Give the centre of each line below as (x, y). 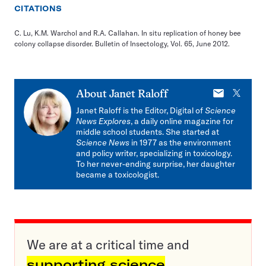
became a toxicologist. (118, 175)
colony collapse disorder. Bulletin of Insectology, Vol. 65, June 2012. (122, 44)
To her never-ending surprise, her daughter (156, 164)
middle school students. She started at (148, 132)
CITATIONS (38, 9)
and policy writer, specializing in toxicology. (154, 153)
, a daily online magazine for (182, 121)
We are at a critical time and (108, 245)
